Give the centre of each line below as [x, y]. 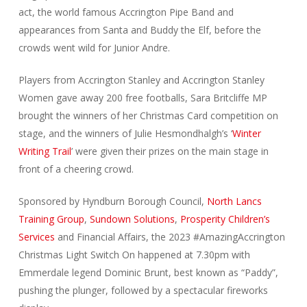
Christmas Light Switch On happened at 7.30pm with [134, 255]
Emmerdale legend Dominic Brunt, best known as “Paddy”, [148, 273]
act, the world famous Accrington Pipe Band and [126, 12]
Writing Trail [45, 151]
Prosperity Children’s [225, 219]
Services [36, 237]
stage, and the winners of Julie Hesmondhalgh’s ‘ [125, 134]
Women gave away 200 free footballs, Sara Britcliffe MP [143, 98]
